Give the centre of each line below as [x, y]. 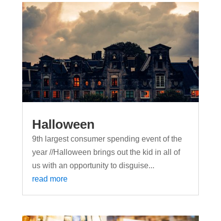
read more [50, 179]
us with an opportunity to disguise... [93, 165]
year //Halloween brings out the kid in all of [106, 152]
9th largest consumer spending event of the [107, 139]
